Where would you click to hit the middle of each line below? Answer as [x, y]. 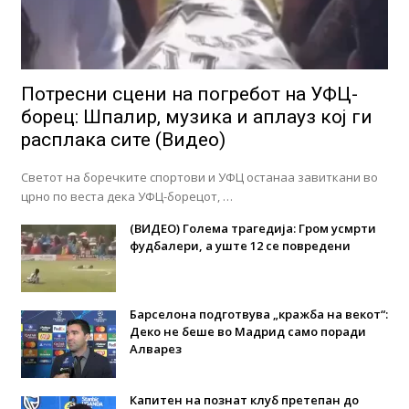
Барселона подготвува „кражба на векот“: [258, 315]
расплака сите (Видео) [123, 140]
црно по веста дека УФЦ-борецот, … [126, 197]
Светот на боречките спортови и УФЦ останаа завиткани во [199, 178]
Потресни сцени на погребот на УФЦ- [189, 94]
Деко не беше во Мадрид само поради [247, 332]
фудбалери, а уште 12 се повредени [240, 246]
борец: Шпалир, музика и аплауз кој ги [196, 117]
